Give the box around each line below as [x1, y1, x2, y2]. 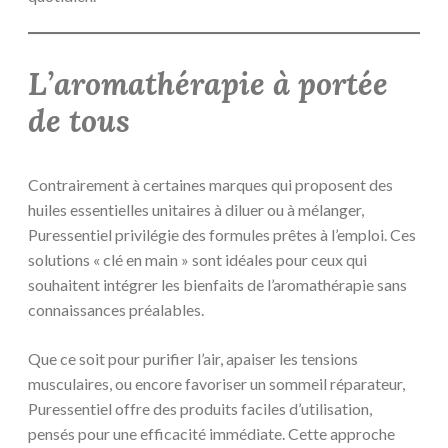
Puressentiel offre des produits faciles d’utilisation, [28, 398, 372, 418]
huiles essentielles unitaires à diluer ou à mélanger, [28, 199, 364, 219]
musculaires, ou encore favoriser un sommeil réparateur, [28, 373, 405, 393]
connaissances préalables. [28, 299, 204, 319]
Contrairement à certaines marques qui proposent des [28, 174, 393, 194]
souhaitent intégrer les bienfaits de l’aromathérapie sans [28, 274, 407, 294]
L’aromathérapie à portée [28, 64, 388, 105]
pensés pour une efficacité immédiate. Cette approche [28, 423, 395, 443]
